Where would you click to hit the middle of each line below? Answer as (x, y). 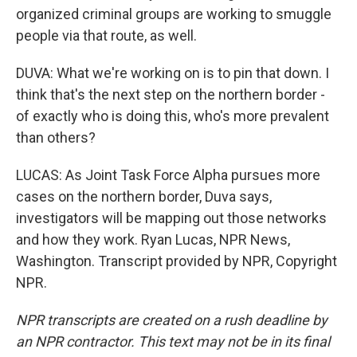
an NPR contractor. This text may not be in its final (173, 342)
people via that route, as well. (106, 36)
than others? (56, 138)
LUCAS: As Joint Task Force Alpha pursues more (168, 175)
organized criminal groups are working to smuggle (174, 14)
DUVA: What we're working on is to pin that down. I (173, 73)
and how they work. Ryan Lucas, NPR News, (153, 240)
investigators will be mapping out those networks (171, 218)
